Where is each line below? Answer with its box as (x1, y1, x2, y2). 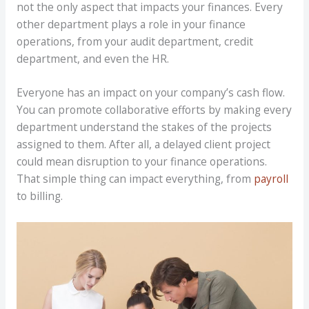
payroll (253, 171, 288, 187)
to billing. (16, 188, 63, 204)
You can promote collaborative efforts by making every (16, 102, 292, 118)
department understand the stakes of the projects (16, 119, 272, 135)
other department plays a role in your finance (16, 16, 246, 32)
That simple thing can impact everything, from (16, 171, 254, 187)
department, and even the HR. (16, 50, 169, 66)
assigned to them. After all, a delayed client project (16, 137, 270, 152)
